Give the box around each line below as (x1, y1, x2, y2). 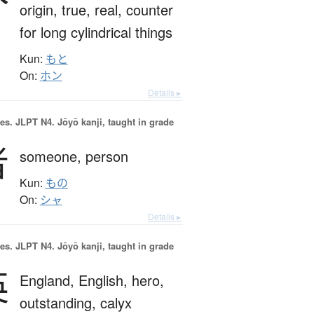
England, (19, 270, 78, 291)
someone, (19, 146, 86, 167)
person (85, 146, 128, 167)
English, (78, 270, 132, 291)
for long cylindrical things (19, 22, 172, 43)
